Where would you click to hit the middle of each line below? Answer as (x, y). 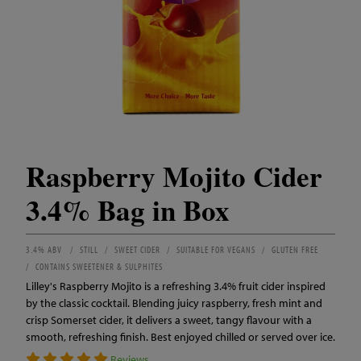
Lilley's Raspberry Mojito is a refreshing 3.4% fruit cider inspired (176, 286)
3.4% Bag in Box (128, 210)
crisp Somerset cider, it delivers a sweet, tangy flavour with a (169, 320)
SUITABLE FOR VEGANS (216, 249)
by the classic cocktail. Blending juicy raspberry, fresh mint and (174, 303)
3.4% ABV (44, 249)
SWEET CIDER (137, 249)
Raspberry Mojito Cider (174, 176)
